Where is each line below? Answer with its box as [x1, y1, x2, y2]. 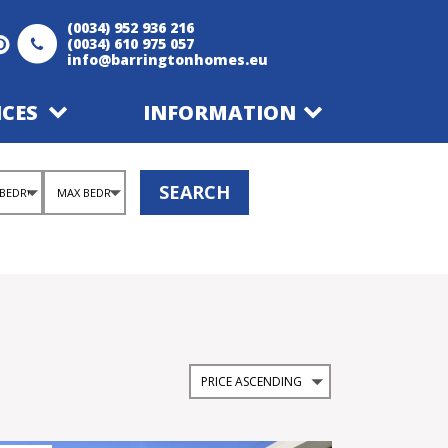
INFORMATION [143, 99, 296, 126]
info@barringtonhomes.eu [66, 50, 268, 69]
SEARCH [158, 180, 230, 204]
